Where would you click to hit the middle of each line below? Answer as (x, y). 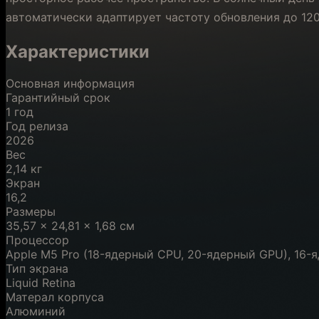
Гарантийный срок (58, 97)
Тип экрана (37, 268)
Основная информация (70, 83)
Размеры (31, 211)
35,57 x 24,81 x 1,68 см (70, 225)
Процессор (37, 240)
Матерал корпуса (55, 297)
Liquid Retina (41, 282)
